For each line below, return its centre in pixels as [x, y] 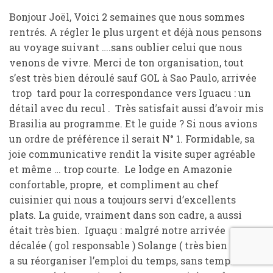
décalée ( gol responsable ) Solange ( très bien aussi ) [135, 245]
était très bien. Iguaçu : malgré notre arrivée [117, 230]
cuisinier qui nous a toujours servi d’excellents [122, 200]
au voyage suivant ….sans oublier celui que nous [126, 47]
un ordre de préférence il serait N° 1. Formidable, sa [132, 139]
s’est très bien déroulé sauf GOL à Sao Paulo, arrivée [133, 78]
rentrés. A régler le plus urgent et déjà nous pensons [135, 32]
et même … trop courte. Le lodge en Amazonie [121, 169]
